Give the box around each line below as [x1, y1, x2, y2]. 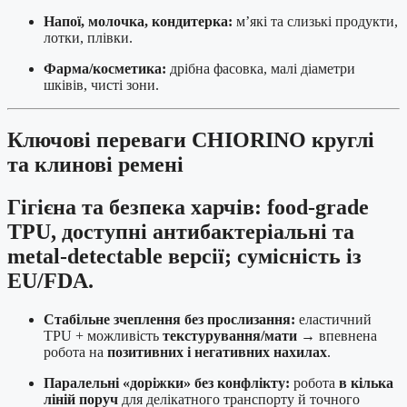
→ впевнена [297, 327, 377, 343]
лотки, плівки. [44, 30, 133, 46]
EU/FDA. [7, 268, 94, 293]
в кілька [339, 374, 393, 391]
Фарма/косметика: [44, 61, 166, 77]
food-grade [262, 194, 369, 219]
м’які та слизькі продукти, [233, 14, 398, 30]
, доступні [51, 219, 153, 243]
